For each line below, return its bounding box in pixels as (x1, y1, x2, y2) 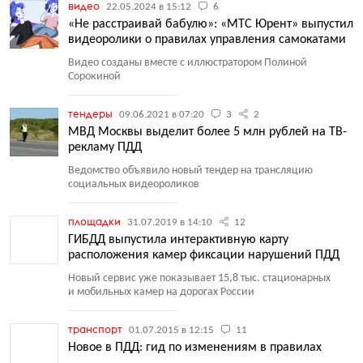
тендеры (68, 107, 115, 120)
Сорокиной (68, 70, 121, 83)
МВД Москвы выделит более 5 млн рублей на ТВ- (68, 126, 347, 139)
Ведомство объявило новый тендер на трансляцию (68, 164, 313, 177)
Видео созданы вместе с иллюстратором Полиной (68, 57, 307, 69)
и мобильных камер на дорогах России (68, 286, 254, 298)
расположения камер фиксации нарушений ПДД (68, 249, 340, 262)
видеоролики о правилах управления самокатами (68, 33, 346, 46)
